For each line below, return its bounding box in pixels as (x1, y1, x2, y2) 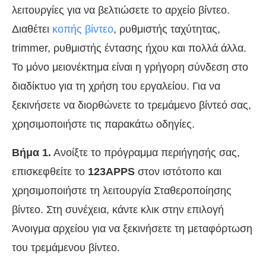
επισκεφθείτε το (12, 165, 88, 178)
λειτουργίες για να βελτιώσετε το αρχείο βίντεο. (12, 4, 230, 16)
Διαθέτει (12, 23, 52, 35)
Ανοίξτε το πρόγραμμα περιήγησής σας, (51, 146, 240, 159)
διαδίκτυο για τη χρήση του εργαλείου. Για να (12, 80, 220, 92)
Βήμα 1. (12, 146, 51, 159)
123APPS (88, 165, 135, 178)
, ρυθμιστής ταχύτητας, (113, 23, 220, 35)
